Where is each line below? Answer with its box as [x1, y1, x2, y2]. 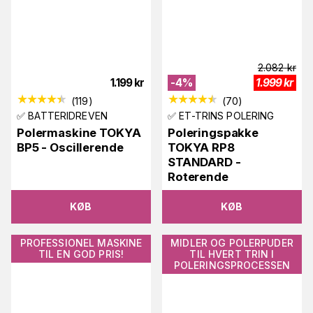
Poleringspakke [168, 125, 259, 140]
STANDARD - [168, 154, 241, 169]
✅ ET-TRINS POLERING [168, 109, 275, 122]
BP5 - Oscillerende [17, 140, 124, 154]
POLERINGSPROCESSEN [173, 259, 291, 271]
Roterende [168, 169, 228, 184]
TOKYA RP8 [168, 140, 235, 154]
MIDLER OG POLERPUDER [170, 236, 293, 249]
